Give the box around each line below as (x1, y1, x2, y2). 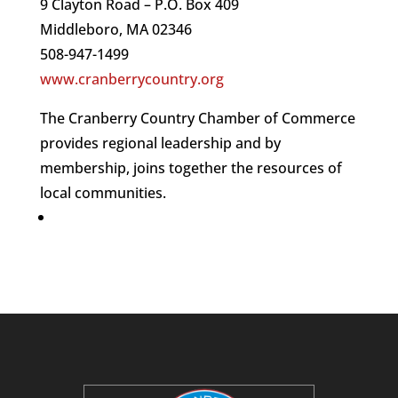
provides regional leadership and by (39, 133, 281, 154)
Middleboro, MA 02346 (39, 20, 192, 40)
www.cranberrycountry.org (39, 69, 224, 90)
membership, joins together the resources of (39, 158, 342, 179)
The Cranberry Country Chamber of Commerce (39, 108, 355, 129)
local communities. (39, 183, 173, 203)
